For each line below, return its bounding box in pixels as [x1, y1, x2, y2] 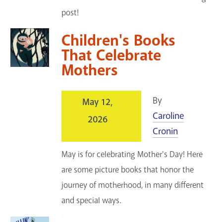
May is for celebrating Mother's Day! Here [61, 149, 203, 160]
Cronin [152, 125, 178, 137]
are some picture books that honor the [61, 164, 194, 175]
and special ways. [61, 195, 122, 206]
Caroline [152, 110, 184, 122]
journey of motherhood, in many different [61, 179, 204, 190]
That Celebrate [61, 45, 162, 65]
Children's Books [61, 30, 176, 51]
